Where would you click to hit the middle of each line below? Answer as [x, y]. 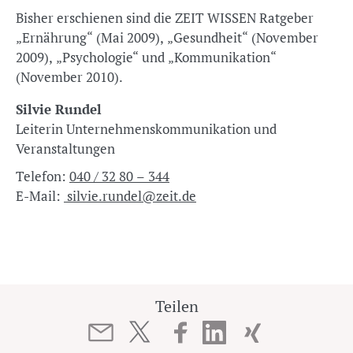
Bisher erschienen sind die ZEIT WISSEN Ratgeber [165, 18]
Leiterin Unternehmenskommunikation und [41, 129]
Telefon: [43, 176]
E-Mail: [40, 196]
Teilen [176, 306]
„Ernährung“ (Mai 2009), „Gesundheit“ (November [167, 37]
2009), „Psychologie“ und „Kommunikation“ [146, 57]
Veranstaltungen [65, 149]
